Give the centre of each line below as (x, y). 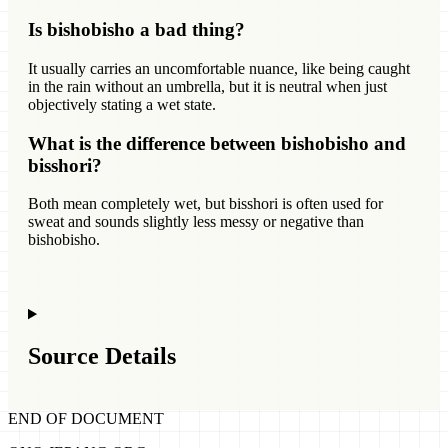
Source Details (102, 356)
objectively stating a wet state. (122, 104)
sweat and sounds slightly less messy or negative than (196, 222)
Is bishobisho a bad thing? (136, 30)
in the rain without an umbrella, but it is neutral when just (207, 86)
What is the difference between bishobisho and (217, 143)
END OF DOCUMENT (86, 419)
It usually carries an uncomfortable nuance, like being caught (219, 68)
